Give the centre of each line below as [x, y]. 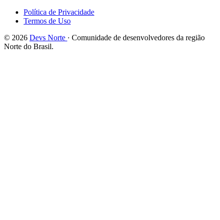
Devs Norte [48, 37]
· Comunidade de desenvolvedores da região [136, 37]
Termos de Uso [47, 21]
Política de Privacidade [59, 12]
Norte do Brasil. [29, 46]
